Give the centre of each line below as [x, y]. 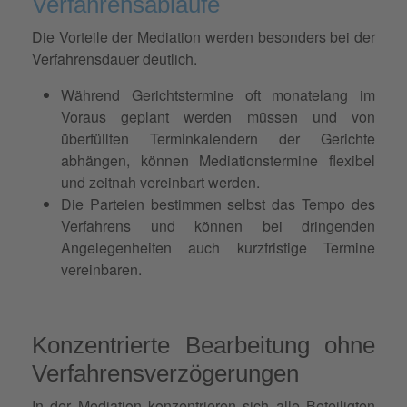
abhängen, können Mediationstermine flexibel [218, 160]
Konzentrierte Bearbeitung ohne [203, 345]
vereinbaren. [101, 269]
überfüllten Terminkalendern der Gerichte [218, 138]
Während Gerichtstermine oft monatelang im [218, 94]
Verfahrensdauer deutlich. [114, 58]
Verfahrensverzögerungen [165, 373]
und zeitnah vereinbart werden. [160, 182]
